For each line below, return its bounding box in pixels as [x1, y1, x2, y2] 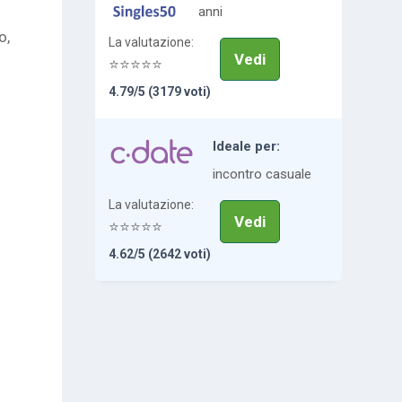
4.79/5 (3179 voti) [108, 84, 211, 100]
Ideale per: [212, 138, 280, 155]
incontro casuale [212, 166, 311, 183]
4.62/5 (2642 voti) [108, 247, 211, 262]
